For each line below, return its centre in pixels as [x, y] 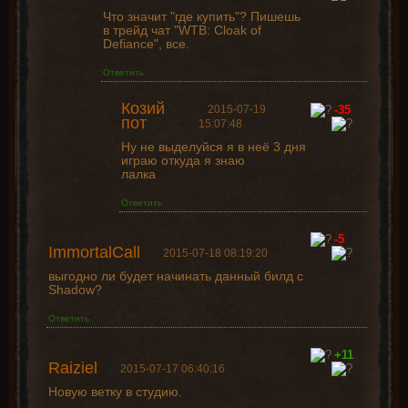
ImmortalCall [94, 253]
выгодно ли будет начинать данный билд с [175, 276]
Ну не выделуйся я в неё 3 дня [213, 147]
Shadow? [75, 290]
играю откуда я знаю [183, 161]
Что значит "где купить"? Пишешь [201, 17]
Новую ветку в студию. [115, 392]
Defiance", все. [146, 44]
